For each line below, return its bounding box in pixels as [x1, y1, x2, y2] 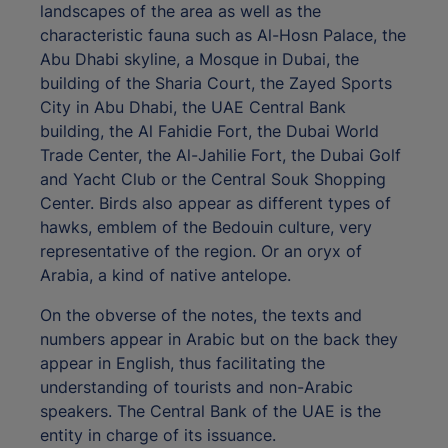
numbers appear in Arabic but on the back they [40, 329, 398, 350]
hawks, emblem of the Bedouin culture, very [40, 217, 372, 238]
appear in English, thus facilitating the [40, 353, 325, 374]
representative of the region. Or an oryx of [40, 241, 362, 262]
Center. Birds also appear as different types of [40, 193, 391, 214]
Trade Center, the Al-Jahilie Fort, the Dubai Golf [40, 145, 401, 166]
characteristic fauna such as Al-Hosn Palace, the [40, 25, 406, 46]
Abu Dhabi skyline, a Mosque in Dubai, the [40, 49, 359, 70]
